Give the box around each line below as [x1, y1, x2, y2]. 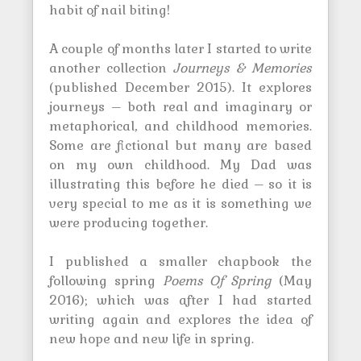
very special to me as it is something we [49, 195, 312, 212]
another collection [49, 60, 173, 77]
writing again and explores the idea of [49, 311, 312, 328]
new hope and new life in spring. [49, 330, 254, 347]
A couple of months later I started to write [49, 40, 312, 57]
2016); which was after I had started [49, 292, 312, 309]
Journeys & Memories [173, 60, 312, 77]
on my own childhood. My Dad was [49, 156, 312, 173]
